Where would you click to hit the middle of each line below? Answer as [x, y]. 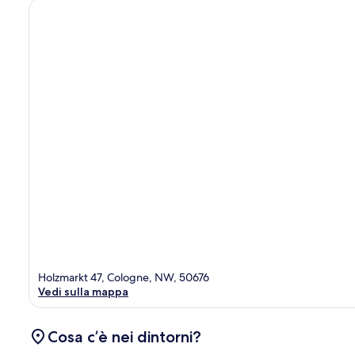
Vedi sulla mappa [83, 292]
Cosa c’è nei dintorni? [124, 337]
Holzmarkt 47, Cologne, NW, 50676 [124, 278]
